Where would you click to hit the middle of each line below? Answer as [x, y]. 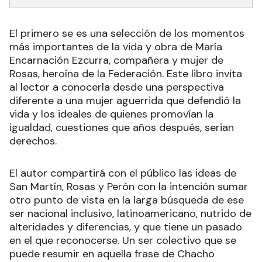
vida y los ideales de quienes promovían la [111, 114]
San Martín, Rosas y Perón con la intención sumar [129, 186]
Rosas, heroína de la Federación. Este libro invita [126, 73]
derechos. [36, 141]
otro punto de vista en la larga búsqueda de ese [127, 200]
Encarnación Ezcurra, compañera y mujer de [116, 60]
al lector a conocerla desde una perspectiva [117, 87]
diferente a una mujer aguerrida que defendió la [125, 100]
